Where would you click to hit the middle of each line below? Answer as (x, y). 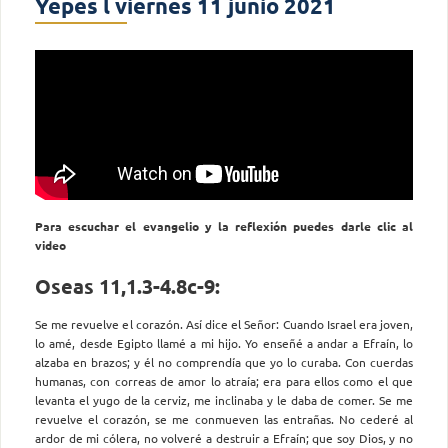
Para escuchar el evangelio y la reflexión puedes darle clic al (224, 225)
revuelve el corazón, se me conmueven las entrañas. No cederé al (224, 419)
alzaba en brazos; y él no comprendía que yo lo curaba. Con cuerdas (224, 362)
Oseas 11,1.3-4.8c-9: (127, 285)
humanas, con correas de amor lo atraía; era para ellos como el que (224, 381)
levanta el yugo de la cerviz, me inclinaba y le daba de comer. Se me (224, 400)
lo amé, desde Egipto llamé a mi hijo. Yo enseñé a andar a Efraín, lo (224, 343)
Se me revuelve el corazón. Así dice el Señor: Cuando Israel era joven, (224, 324)
